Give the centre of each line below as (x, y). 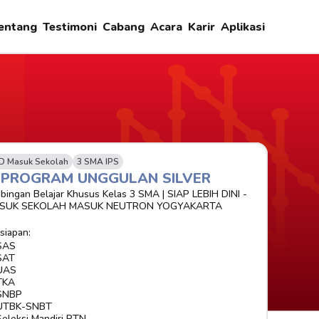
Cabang (124, 27)
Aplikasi (243, 27)
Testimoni (70, 27)
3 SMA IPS (98, 162)
